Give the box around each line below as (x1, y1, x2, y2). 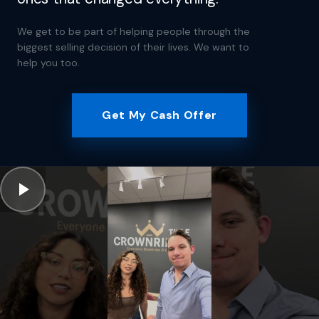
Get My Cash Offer (102, 108, 217, 123)
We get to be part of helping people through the (17, 25, 250, 38)
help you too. (17, 56, 80, 70)
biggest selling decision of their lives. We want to (17, 41, 249, 54)
